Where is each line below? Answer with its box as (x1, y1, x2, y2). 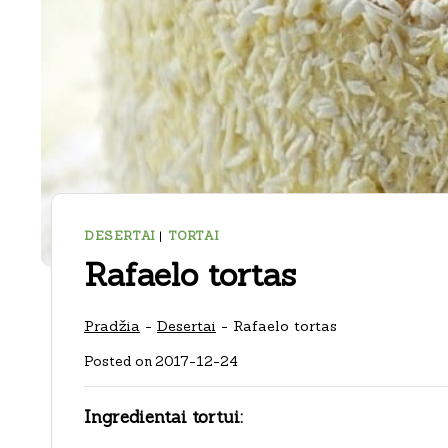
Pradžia (84, 315, 140, 335)
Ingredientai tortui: (84, 405, 243, 428)
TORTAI (167, 228, 220, 244)
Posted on (84, 352, 152, 371)
